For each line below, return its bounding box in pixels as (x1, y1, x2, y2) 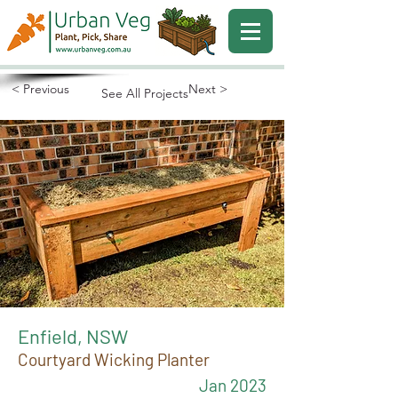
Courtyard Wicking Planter (18, 349, 210, 370)
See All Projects (101, 85, 188, 101)
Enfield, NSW (18, 324, 128, 347)
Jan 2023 (199, 375, 267, 395)
